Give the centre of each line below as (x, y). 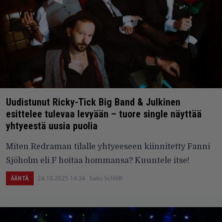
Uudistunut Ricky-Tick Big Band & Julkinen (93, 102)
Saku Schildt (106, 178)
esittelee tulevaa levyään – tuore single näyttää (104, 114)
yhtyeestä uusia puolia (52, 126)
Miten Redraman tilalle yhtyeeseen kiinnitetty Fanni (108, 146)
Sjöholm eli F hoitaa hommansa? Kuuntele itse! (98, 160)
